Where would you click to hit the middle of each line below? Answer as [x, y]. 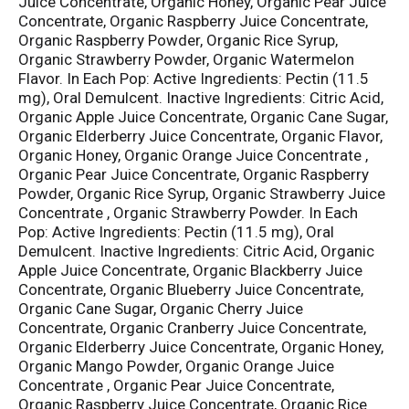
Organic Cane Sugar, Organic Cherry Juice [161, 309]
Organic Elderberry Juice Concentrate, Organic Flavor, [200, 136]
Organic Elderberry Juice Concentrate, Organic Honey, [201, 347]
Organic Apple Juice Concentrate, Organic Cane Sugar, [203, 117]
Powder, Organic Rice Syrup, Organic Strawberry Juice [202, 194]
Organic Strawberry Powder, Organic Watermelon [186, 60]
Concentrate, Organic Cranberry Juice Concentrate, [192, 328]
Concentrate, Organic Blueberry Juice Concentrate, [191, 290]
